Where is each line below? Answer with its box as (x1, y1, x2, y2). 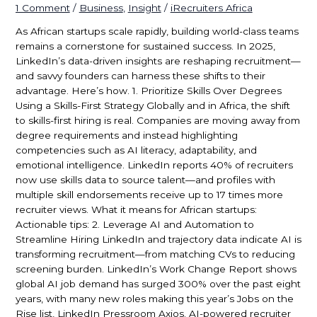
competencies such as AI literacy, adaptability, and (15, 144, 257, 156)
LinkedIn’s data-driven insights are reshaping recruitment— (15, 55, 301, 67)
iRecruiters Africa (170, 1, 253, 13)
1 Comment (15, 1, 70, 13)
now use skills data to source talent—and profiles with (15, 174, 275, 186)
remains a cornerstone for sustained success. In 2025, (15, 40, 275, 52)
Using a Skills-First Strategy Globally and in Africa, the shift (15, 100, 290, 112)
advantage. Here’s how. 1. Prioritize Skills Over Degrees (15, 85, 282, 97)
